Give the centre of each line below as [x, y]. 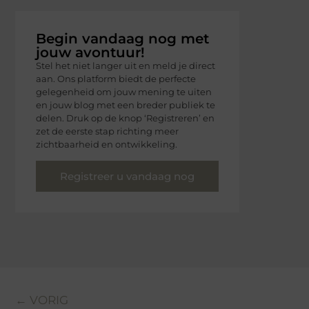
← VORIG [42, 300]
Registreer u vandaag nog [127, 177]
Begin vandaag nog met [122, 38]
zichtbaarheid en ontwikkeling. [107, 144]
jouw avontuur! [90, 52]
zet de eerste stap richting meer [107, 131]
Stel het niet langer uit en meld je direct [126, 65]
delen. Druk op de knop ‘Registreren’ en [125, 118]
